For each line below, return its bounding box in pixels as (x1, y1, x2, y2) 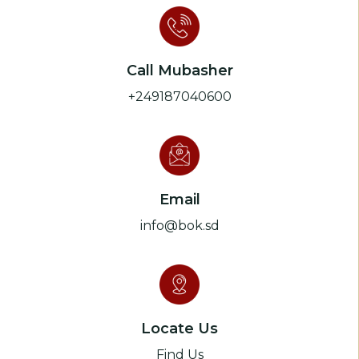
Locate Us (141, 320, 218, 337)
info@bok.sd (139, 218, 220, 233)
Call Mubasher (126, 62, 233, 79)
